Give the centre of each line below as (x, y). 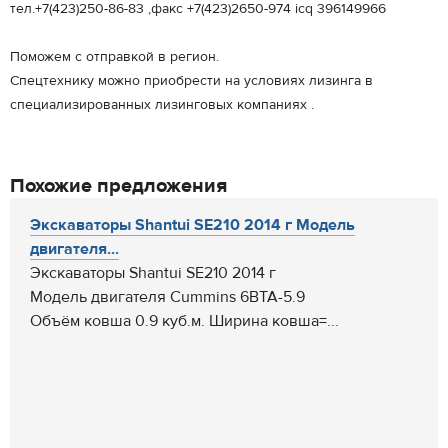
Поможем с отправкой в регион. (114, 57)
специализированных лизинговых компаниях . (162, 105)
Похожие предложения (118, 185)
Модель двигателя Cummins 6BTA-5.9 (167, 297)
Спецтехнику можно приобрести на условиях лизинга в (191, 81)
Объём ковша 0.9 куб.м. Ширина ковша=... (184, 321)
